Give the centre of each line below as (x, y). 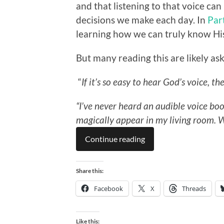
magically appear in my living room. (147, 119)
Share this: (90, 170)
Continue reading (115, 138)
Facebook (108, 188)
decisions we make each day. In (142, 19)
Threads (194, 188)
